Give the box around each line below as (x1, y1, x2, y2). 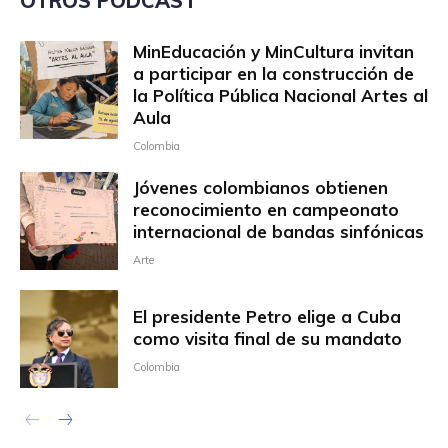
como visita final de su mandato (132, 327, 402, 349)
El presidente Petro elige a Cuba (132, 305, 401, 327)
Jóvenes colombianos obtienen (132, 176, 388, 198)
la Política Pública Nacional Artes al (132, 85, 428, 107)
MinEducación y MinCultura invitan (132, 41, 414, 63)
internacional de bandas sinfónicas (132, 220, 424, 242)
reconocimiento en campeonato (132, 198, 399, 220)
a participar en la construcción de (132, 63, 414, 85)
